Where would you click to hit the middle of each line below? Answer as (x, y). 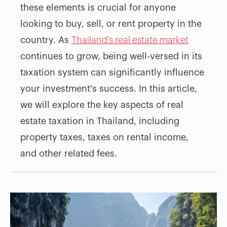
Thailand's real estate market (130, 40)
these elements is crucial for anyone (98, 8)
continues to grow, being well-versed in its (111, 56)
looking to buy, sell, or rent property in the (111, 24)
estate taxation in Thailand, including (100, 121)
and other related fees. (68, 154)
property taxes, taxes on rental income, (104, 138)
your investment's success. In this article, (108, 89)
